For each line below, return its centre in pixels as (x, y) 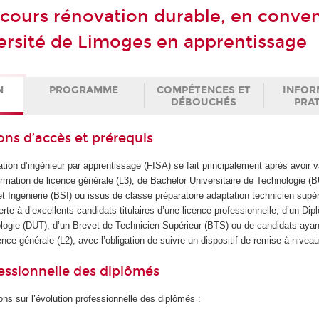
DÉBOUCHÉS (203, 102)
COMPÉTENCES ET (203, 90)
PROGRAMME (84, 90)
